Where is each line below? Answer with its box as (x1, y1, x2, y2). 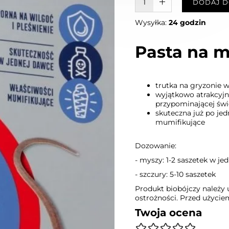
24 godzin (169, 18, 206, 27)
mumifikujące (155, 118, 205, 127)
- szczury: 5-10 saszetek (135, 170, 216, 179)
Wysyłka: (135, 18, 169, 27)
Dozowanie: (135, 141, 176, 150)
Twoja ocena (135, 207, 202, 219)
